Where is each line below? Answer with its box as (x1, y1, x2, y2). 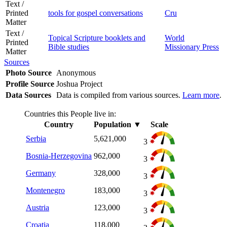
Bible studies (48, 42, 89, 51)
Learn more (182, 90, 219, 99)
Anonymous (56, 68, 98, 77)
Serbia (26, 134, 46, 143)
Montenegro (26, 185, 65, 195)
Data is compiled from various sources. (56, 90, 182, 99)
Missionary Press (165, 42, 219, 51)
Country (44, 120, 73, 129)
